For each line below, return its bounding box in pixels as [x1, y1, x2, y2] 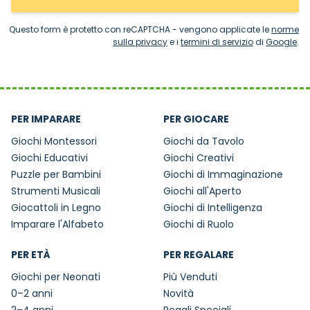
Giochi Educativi [11, 151, 88, 165]
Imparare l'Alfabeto [11, 217, 104, 232]
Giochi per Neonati [11, 270, 100, 284]
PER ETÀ [11, 248, 51, 262]
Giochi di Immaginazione [163, 167, 283, 182]
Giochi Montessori [11, 134, 97, 149]
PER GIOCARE [163, 112, 229, 127]
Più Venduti [163, 270, 217, 284]
